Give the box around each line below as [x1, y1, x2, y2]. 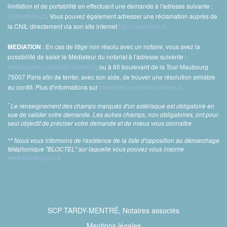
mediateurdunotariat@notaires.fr [8, 62, 96, 71]
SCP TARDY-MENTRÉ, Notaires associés [48, 205, 179, 216]
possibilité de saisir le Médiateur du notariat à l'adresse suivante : [8, 52, 186, 61]
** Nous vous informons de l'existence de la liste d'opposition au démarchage [8, 136, 219, 145]
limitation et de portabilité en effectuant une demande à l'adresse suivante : [8, 2, 213, 11]
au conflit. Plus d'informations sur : [8, 83, 102, 92]
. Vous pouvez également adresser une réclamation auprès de [47, 12, 217, 21]
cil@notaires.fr [8, 12, 47, 21]
